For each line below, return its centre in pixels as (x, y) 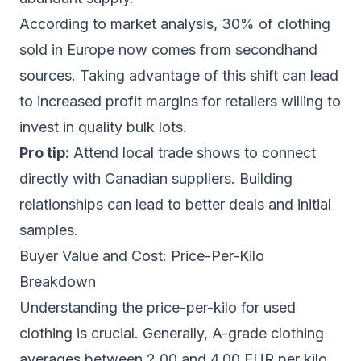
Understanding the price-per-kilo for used (158, 307)
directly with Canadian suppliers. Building (156, 178)
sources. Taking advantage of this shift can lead (179, 75)
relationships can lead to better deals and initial (175, 204)
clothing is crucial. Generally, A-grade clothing (172, 333)
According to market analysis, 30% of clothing (175, 23)
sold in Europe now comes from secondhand (168, 49)
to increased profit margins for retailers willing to (180, 101)
